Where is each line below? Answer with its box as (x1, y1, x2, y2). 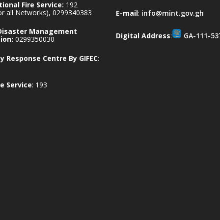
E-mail (115, 8, 138, 18)
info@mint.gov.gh (141, 8, 204, 18)
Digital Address (115, 31, 170, 41)
